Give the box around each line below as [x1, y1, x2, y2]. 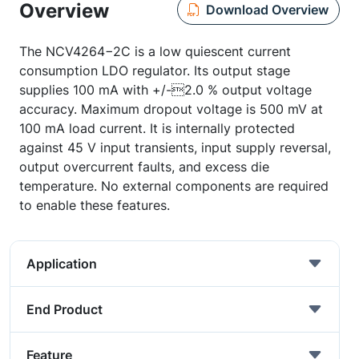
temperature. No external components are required [19, 178, 329, 194]
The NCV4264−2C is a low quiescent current [19, 43, 291, 59]
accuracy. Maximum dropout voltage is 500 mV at [19, 101, 323, 117]
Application [26, 256, 97, 272]
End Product [26, 301, 103, 317]
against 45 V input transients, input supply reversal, [19, 139, 331, 155]
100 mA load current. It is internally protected [19, 120, 295, 136]
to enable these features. [19, 197, 170, 213]
